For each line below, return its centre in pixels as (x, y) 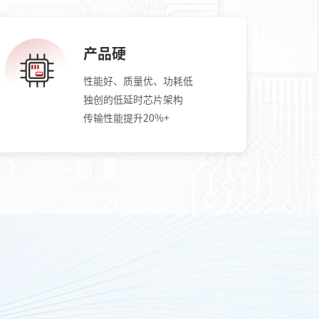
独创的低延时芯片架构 (133, 100)
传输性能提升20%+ (126, 119)
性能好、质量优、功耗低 (138, 82)
